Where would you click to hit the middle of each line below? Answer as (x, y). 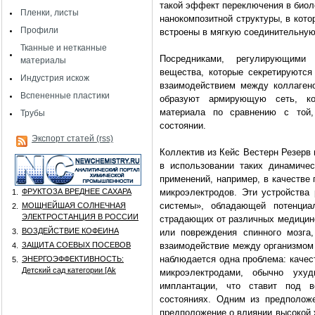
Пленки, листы (50, 13)
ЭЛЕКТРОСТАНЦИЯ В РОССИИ (80, 217)
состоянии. (183, 126)
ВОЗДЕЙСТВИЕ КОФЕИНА (70, 231)
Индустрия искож (55, 78)
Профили (39, 30)
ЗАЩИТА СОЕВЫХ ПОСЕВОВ (76, 245)
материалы (43, 60)
